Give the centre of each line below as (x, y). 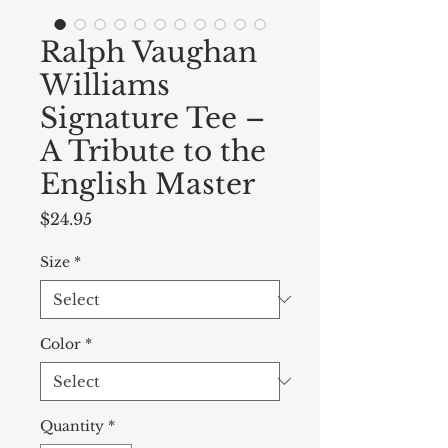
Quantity (72, 425)
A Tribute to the (153, 151)
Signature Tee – (152, 118)
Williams (105, 85)
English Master (147, 184)
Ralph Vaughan (148, 52)
